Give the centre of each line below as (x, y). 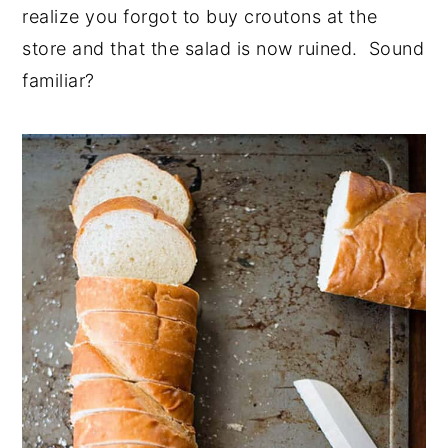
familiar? (58, 80)
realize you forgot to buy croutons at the (200, 16)
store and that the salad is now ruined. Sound (223, 48)
